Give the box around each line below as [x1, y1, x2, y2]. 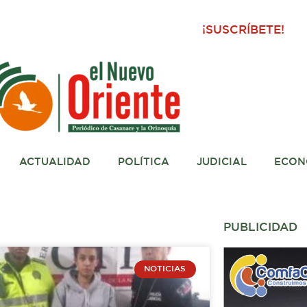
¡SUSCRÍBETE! [202, 25, 285, 36]
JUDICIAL [196, 158, 247, 167]
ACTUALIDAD [19, 158, 90, 167]
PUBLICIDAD [223, 223, 297, 233]
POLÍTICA [117, 158, 169, 167]
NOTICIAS [144, 265, 186, 273]
